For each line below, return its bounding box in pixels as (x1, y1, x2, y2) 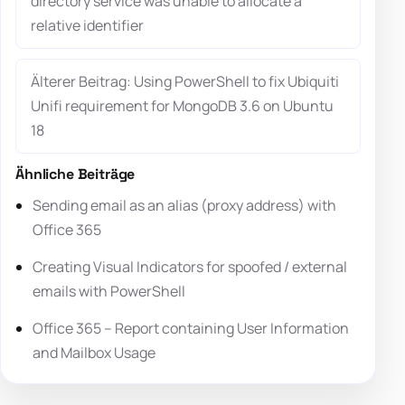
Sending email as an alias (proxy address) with (33, 194, 337, 215)
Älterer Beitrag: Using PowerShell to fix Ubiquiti (31, 71, 339, 91)
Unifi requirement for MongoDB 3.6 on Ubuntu (31, 95, 334, 116)
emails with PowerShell (33, 280, 186, 301)
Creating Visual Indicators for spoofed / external (33, 256, 348, 277)
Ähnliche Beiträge (15, 164, 136, 184)
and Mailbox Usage (33, 342, 156, 363)
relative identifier (31, 15, 144, 36)
